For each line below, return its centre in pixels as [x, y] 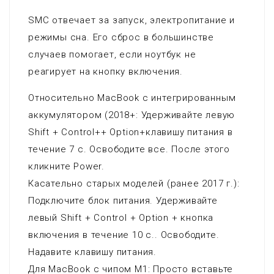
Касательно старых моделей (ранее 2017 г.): [134, 183]
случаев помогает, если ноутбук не [112, 54]
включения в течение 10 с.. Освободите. [124, 235]
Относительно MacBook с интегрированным [132, 98]
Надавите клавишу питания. [93, 252]
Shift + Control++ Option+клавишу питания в [131, 132]
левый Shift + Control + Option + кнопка [121, 218]
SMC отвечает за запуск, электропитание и [131, 20]
